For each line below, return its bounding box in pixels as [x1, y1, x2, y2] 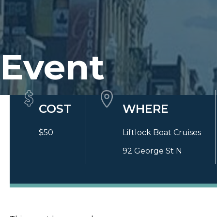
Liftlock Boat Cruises [123, 128, 201, 137]
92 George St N [123, 146, 182, 155]
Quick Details [9, 69, 158, 95]
